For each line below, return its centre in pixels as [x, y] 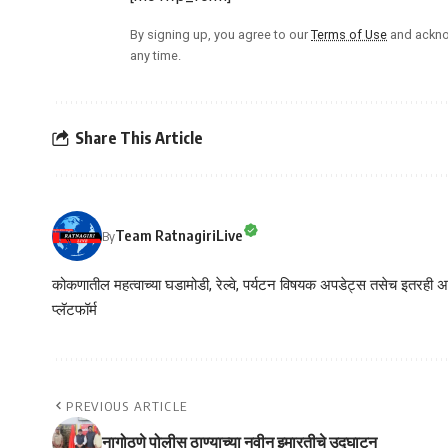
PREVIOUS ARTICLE [127, 405]
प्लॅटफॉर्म [74, 309]
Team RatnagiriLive [179, 235]
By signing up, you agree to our [220, 34]
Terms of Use [349, 34]
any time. [155, 55]
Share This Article [139, 138]
